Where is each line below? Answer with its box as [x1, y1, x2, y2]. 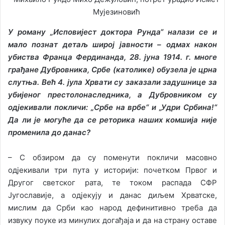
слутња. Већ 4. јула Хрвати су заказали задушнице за [8, 77, 217, 87]
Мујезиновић [92, 7, 140, 17]
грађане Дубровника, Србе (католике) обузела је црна [8, 65, 217, 75]
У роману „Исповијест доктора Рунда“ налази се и [8, 27, 217, 37]
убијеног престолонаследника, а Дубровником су [8, 90, 217, 100]
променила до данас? [8, 128, 90, 138]
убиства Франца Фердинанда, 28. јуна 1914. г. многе [8, 52, 217, 62]
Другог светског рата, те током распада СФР [8, 178, 217, 188]
